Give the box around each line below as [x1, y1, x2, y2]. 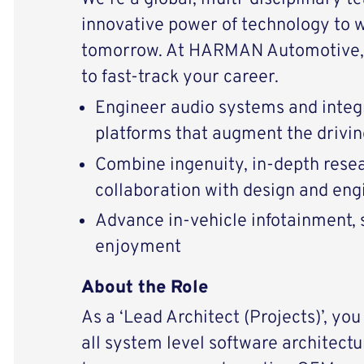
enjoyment [94, 236, 181, 259]
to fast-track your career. [80, 67, 279, 89]
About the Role [80, 276, 208, 299]
